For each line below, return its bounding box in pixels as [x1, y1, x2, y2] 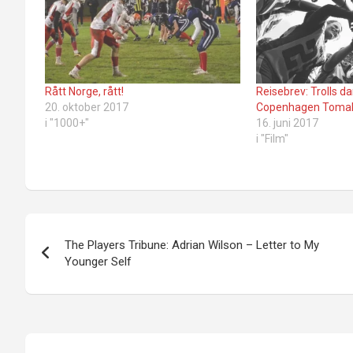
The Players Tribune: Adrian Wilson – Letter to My [65, 238, 319, 253]
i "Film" [256, 132, 289, 146]
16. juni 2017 [256, 117, 319, 130]
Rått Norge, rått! [45, 85, 124, 98]
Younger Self [65, 255, 132, 269]
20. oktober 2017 [45, 101, 128, 114]
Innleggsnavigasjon [24, 214, 242, 244]
